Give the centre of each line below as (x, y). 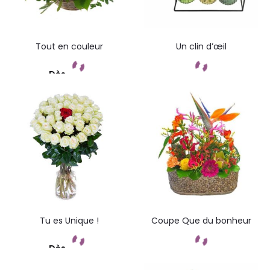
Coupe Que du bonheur (201, 221)
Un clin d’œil (201, 46)
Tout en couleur (69, 46)
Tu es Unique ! (69, 221)
